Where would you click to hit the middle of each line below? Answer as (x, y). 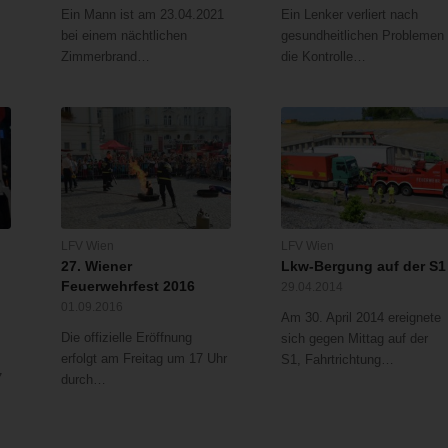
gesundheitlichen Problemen (363, 36)
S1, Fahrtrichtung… (338, 359)
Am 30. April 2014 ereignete (361, 317)
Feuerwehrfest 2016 (127, 285)
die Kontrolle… (324, 57)
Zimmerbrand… (105, 57)
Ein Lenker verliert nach (350, 15)
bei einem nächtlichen (123, 36)
